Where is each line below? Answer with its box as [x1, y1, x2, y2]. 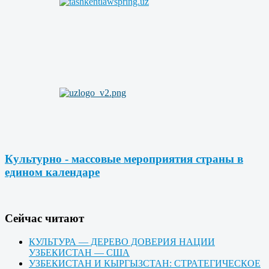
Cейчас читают [5, 212, 84, 225]
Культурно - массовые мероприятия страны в [5, 152, 243, 165]
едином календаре [5, 165, 100, 178]
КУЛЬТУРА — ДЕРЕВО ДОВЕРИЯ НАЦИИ [29, 237, 215, 247]
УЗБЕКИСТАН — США [29, 247, 130, 258]
